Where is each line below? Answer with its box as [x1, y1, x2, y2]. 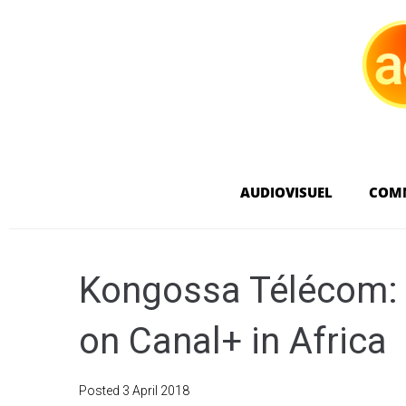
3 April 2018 [122, 382, 189, 398]
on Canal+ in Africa [79, 319, 387, 362]
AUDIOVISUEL [239, 182, 333, 201]
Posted [79, 382, 122, 398]
